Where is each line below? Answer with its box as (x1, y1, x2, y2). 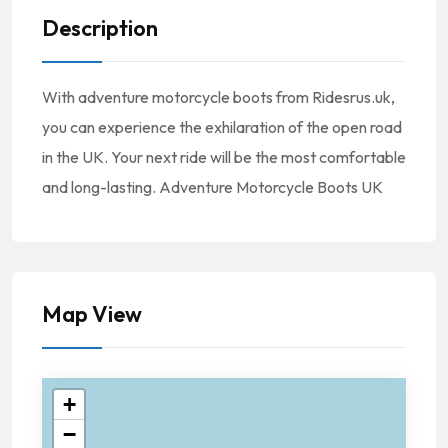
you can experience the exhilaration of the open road (42, 116, 402, 137)
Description (42, 13, 158, 42)
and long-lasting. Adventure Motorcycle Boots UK (42, 176, 383, 197)
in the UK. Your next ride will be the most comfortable (42, 146, 406, 167)
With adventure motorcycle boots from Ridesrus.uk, (42, 86, 395, 107)
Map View (42, 299, 142, 328)
